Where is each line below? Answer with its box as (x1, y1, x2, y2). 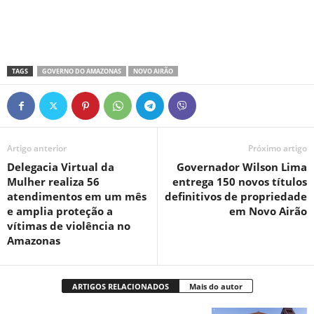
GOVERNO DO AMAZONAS (42, 66, 121, 76)
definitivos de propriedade (165, 189, 307, 203)
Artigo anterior (7, 142, 67, 154)
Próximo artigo (248, 142, 307, 154)
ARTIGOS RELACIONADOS (71, 280, 169, 292)
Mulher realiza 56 (7, 174, 100, 189)
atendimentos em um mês (7, 189, 146, 203)
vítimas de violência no (7, 218, 130, 233)
